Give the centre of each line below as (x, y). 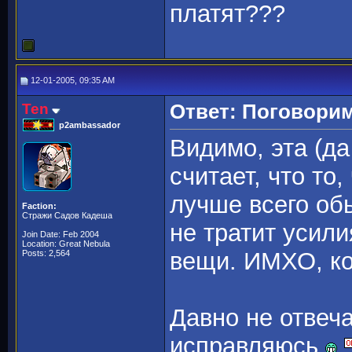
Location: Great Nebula (66, 244)
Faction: (39, 206)
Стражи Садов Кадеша (67, 215)
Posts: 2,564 (46, 253)
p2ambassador (90, 125)
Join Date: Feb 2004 (60, 234)
